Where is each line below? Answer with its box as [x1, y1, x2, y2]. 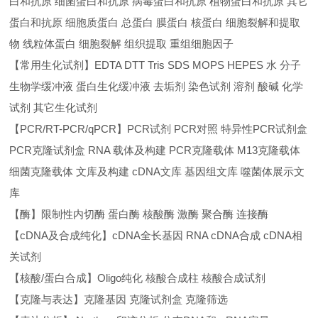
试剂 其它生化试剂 [9, 102, 98, 114]
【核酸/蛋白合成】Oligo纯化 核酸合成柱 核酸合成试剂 [9, 272, 266, 284]
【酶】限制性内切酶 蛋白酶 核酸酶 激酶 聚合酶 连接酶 [9, 208, 269, 220]
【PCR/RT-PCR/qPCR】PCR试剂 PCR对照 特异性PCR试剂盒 [9, 123, 308, 135]
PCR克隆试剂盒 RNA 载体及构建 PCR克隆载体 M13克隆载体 [9, 144, 301, 156]
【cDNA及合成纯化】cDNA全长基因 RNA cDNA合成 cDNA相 [9, 229, 303, 241]
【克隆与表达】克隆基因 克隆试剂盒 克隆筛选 [9, 293, 229, 305]
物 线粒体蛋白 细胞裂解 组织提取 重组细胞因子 [9, 38, 234, 50]
